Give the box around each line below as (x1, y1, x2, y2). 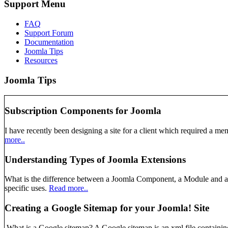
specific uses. (5, 184, 49, 193)
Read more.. (49, 184, 88, 193)
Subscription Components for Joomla (5, 105, 161, 117)
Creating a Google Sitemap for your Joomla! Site (5, 202, 209, 213)
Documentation (24, 37, 74, 46)
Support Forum (24, 28, 73, 37)
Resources (24, 55, 58, 65)
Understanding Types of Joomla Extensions (5, 154, 186, 165)
